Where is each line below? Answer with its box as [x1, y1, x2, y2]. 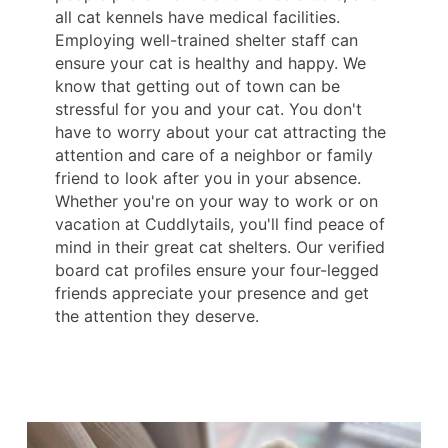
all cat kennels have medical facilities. [55, 7, 340, 28]
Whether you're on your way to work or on [55, 191, 378, 212]
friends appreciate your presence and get [55, 283, 369, 304]
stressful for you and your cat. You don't [55, 99, 362, 120]
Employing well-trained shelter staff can [55, 30, 358, 51]
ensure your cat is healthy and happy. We [55, 53, 366, 74]
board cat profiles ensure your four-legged [55, 260, 379, 281]
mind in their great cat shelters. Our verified [55, 237, 385, 258]
